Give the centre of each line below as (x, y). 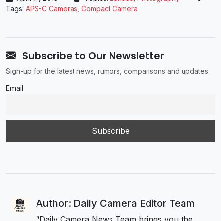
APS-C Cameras (52, 8)
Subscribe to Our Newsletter (92, 55)
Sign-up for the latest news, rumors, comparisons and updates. (108, 71)
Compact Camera (110, 8)
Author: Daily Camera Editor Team (115, 203)
